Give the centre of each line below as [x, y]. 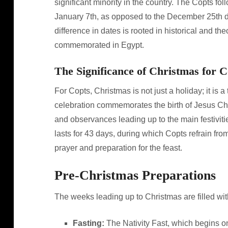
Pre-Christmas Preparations [135, 175]
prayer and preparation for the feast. [118, 148]
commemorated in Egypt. [99, 45]
